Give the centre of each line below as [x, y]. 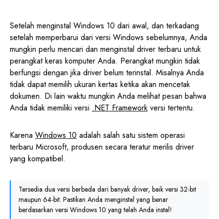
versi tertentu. [171, 108]
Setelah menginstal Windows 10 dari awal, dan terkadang [104, 25]
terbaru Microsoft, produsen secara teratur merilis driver [102, 147]
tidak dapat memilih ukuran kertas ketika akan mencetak [100, 84]
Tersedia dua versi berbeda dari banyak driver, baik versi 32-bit [107, 189]
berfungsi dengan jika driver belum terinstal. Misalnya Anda [107, 72]
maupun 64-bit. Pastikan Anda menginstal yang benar [93, 199]
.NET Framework [120, 108]
